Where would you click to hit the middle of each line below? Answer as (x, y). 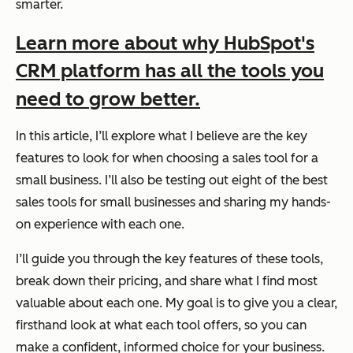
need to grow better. (108, 98)
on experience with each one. (100, 224)
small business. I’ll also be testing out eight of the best (172, 180)
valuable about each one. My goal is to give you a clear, (176, 303)
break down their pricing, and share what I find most (167, 281)
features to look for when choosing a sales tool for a (167, 158)
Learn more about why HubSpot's (165, 43)
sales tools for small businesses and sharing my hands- (173, 202)
